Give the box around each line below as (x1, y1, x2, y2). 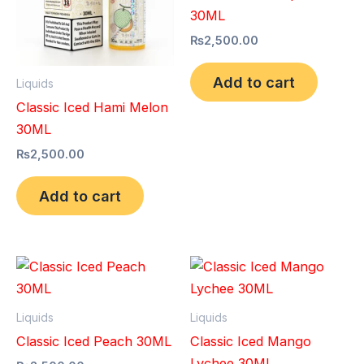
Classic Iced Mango (190, 333, 311, 350)
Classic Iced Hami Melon (16, 99, 168, 116)
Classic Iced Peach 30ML (16, 333, 171, 350)
